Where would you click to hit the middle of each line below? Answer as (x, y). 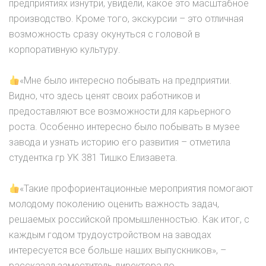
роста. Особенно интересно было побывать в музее (124, 127)
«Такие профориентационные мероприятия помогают (137, 189)
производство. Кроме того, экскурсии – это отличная (126, 19)
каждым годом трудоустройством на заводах (110, 235)
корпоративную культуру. (65, 50)
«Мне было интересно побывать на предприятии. (126, 81)
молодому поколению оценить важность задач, (114, 204)
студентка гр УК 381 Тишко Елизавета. (93, 158)
